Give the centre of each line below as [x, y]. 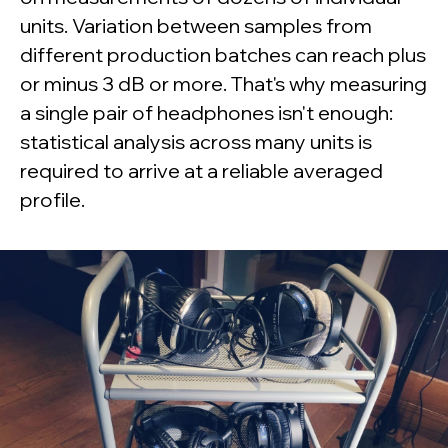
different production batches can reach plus [223, 55]
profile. [52, 200]
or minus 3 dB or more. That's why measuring [223, 84]
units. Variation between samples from [196, 26]
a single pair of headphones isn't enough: [206, 113]
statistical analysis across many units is [196, 142]
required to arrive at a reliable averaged [201, 171]
